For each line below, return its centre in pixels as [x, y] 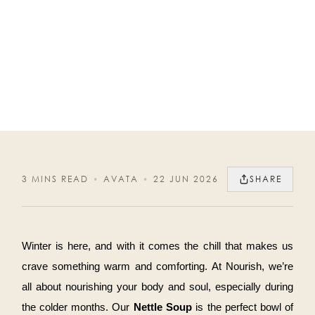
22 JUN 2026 [186, 179]
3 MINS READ [55, 179]
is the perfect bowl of [243, 308]
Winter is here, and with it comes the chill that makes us [157, 246]
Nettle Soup [163, 308]
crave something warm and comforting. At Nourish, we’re [157, 267]
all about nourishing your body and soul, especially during [157, 287]
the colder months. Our [77, 308]
